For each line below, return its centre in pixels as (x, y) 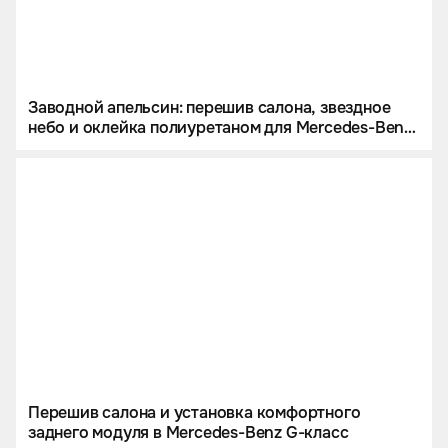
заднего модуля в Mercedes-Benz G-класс (188, 432)
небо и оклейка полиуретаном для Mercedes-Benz (220, 127)
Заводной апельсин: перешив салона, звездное (209, 107)
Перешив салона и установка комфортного (194, 412)
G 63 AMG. (68, 147)
